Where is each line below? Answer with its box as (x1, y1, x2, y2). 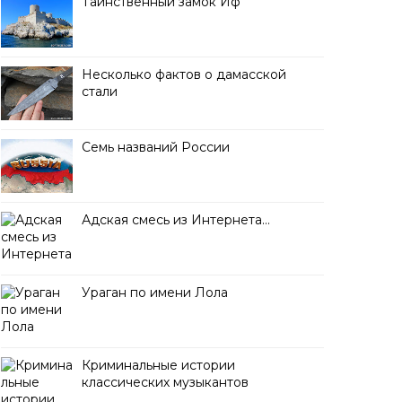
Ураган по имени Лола (82, 284, 228, 301)
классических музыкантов (82, 374, 249, 390)
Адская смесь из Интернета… (82, 212, 270, 228)
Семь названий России (82, 139, 230, 155)
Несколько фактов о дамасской (82, 66, 286, 83)
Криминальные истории (82, 357, 235, 373)
